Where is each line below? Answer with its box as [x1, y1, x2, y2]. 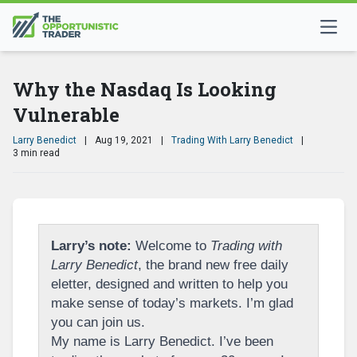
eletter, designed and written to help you [51, 277, 288, 292]
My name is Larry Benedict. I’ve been [51, 334, 273, 349]
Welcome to [131, 238, 210, 253]
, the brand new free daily [138, 257, 288, 273]
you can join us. [51, 315, 145, 330]
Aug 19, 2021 [95, 135, 153, 146]
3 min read [13, 147, 60, 159]
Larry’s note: [51, 238, 131, 253]
